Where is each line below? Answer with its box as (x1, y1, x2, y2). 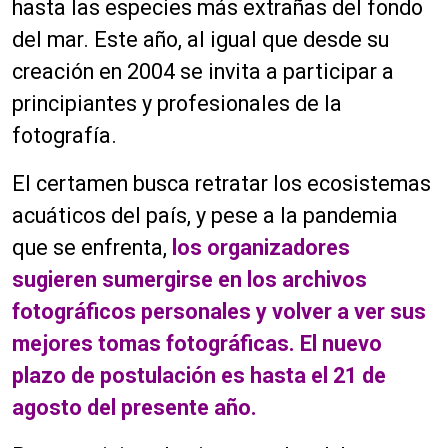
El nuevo (300, 331, 382, 357)
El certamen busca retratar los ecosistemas (12, 171, 431, 197)
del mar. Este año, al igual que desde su (12, 27, 389, 53)
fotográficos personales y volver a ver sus (12, 299, 426, 325)
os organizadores (177, 235, 350, 261)
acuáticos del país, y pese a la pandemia (12, 203, 398, 229)
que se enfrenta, (12, 235, 172, 261)
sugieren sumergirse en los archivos (12, 267, 367, 293)
